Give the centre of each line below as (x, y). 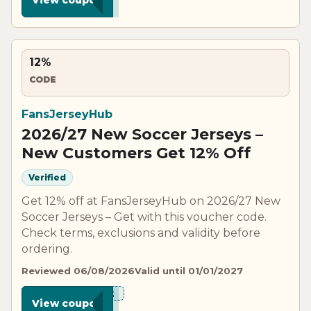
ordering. (47, 249)
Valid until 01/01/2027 (189, 270)
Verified (47, 178)
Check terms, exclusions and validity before (141, 233)
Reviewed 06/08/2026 (78, 270)
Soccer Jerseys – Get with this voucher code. (144, 217)
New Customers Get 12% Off (136, 153)
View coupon (67, 303)
